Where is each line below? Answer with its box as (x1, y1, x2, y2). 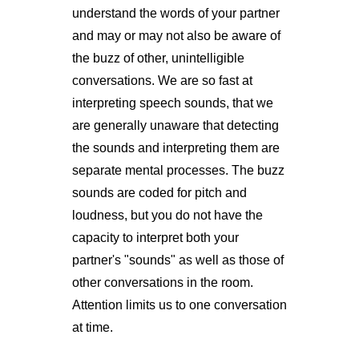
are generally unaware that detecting (71, 118, 279, 132)
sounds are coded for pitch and (71, 185, 247, 200)
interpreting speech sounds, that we (71, 95, 273, 110)
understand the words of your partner (71, 6, 280, 20)
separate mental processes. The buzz (71, 163, 284, 177)
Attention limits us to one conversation (71, 297, 287, 312)
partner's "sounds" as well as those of (71, 252, 284, 267)
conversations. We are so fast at (71, 73, 252, 87)
